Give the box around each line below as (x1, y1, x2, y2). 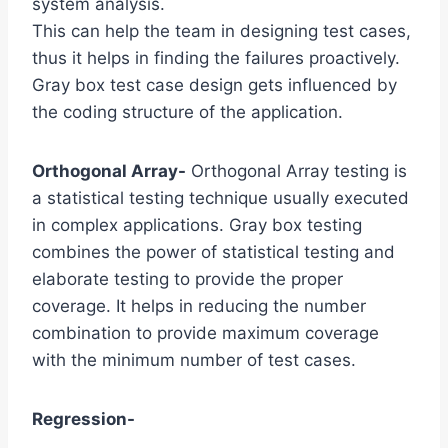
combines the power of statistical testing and (32, 242, 395, 263)
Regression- (32, 409, 135, 430)
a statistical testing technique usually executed (32, 188, 409, 209)
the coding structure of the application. (32, 102, 343, 123)
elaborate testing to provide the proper (32, 269, 343, 290)
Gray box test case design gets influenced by (32, 75, 397, 96)
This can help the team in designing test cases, (32, 21, 411, 42)
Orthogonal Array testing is (186, 161, 407, 182)
